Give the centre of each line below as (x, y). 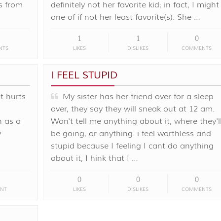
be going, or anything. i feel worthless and (131, 133)
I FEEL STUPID (84, 75)
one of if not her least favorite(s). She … (125, 17)
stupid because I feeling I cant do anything (132, 146)
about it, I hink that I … (94, 158)
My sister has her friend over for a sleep (136, 96)
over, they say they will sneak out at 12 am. (132, 109)
